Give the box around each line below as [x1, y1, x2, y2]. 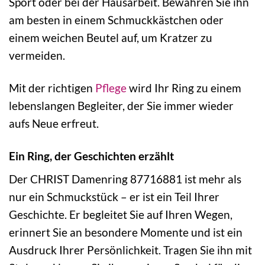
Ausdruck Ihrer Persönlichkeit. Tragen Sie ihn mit [9, 243, 252, 257]
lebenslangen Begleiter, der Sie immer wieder [9, 98, 234, 112]
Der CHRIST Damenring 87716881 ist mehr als [9, 172, 241, 186]
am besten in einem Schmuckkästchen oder [9, 12, 224, 27]
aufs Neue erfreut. [9, 116, 99, 130]
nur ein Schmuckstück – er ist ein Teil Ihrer [9, 190, 219, 204]
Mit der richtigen [9, 80, 95, 95]
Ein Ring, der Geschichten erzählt [9, 148, 174, 163]
